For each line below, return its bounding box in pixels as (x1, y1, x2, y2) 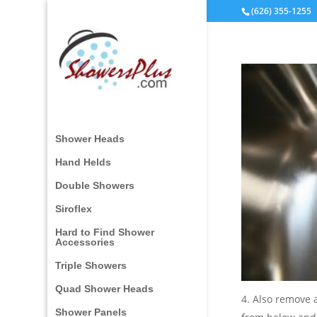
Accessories (55, 236, 115, 248)
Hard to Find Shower (55, 226, 155, 238)
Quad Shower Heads (55, 283, 154, 294)
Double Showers (55, 180, 135, 191)
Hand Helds (55, 156, 112, 168)
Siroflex (55, 203, 93, 214)
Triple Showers (55, 260, 127, 271)
